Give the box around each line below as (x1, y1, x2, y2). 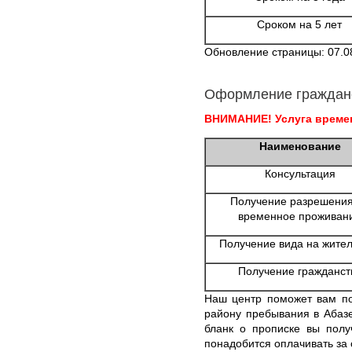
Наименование (258, 139, 341, 152)
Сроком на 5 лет (257, 17, 342, 31)
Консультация (264, 167, 335, 180)
